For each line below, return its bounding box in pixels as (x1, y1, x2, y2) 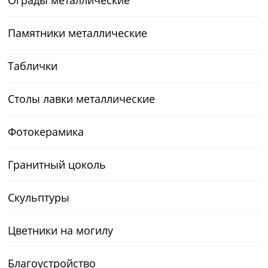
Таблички (8, 58, 58, 73)
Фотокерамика (8, 124, 84, 139)
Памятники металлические (8, 25, 148, 40)
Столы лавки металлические (8, 91, 156, 106)
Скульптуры (8, 190, 70, 205)
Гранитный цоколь (8, 157, 106, 172)
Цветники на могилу (8, 223, 114, 237)
